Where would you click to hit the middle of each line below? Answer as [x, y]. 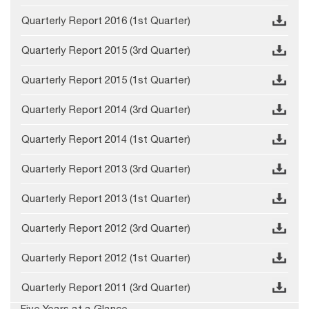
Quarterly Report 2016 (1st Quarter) [106, 21]
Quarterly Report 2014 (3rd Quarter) [106, 110]
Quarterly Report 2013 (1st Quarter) [106, 199]
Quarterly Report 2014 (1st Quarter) [106, 139]
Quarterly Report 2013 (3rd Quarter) [106, 169]
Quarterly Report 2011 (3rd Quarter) [106, 288]
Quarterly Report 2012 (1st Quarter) [106, 258]
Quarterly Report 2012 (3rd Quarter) [106, 228]
